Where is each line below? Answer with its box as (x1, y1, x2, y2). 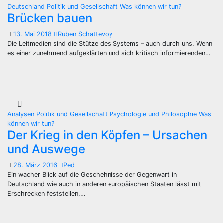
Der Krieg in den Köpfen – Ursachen (7, 128, 207, 142)
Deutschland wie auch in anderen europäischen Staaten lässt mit (7, 180, 201, 188)
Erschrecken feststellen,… (7, 190, 86, 197)
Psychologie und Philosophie (110, 111, 199, 118)
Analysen (7, 111, 36, 118)
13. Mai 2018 (13, 30, 54, 38)
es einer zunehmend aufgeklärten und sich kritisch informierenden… (7, 49, 211, 57)
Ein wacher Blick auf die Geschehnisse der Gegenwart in (7, 171, 177, 178)
